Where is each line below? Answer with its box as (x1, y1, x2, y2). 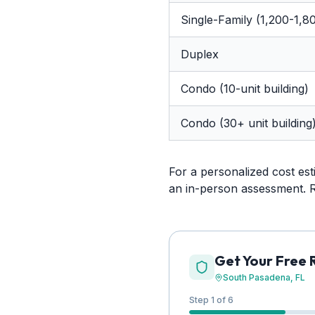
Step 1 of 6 (189, 295, 233, 305)
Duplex (181, 47, 219, 61)
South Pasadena (223, 272, 290, 283)
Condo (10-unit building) (181, 82, 309, 96)
